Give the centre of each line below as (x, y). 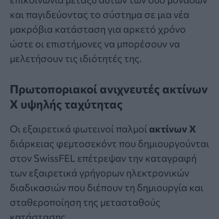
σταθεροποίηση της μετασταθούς (85, 202)
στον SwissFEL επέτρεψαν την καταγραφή (103, 158)
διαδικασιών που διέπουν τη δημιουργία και (107, 187)
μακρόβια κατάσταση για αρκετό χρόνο (98, 29)
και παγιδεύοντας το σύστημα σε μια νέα (99, 14)
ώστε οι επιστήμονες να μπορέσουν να (95, 44)
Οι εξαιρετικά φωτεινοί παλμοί (79, 129)
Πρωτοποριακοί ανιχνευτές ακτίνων (109, 89)
